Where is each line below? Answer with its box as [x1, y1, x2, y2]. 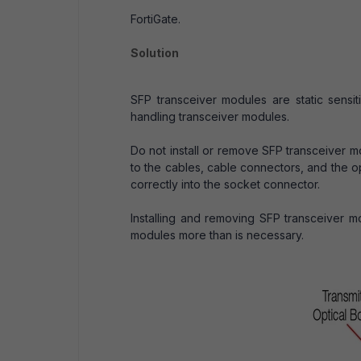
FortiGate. [131, 12, 180, 26]
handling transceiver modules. [131, 110, 289, 123]
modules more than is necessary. [131, 228, 304, 242]
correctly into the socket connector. [131, 177, 320, 191]
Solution [131, 46, 179, 60]
